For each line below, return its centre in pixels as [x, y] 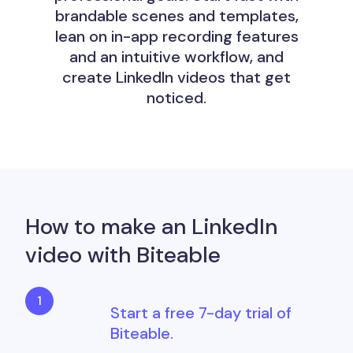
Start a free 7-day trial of [201, 313]
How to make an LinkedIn [151, 227]
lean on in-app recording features [176, 36]
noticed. [176, 98]
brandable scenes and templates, [176, 16]
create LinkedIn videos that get [176, 77]
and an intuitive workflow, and [176, 57]
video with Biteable [123, 255]
